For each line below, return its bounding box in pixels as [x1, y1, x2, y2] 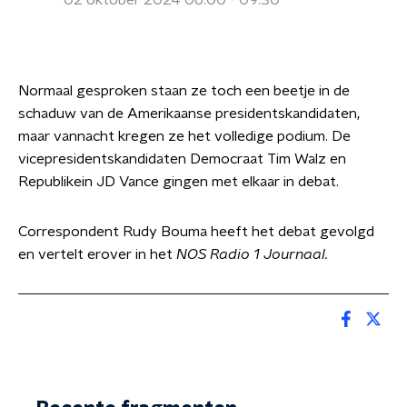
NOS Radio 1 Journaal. [176, 247, 328, 262]
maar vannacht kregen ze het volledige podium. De [18, 129, 351, 144]
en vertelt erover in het [18, 247, 176, 262]
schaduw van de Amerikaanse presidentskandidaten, [18, 106, 360, 121]
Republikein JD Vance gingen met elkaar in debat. [18, 174, 339, 189]
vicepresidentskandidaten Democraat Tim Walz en [18, 152, 346, 166]
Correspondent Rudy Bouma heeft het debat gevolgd [18, 224, 374, 239]
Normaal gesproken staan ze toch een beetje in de [18, 84, 350, 98]
